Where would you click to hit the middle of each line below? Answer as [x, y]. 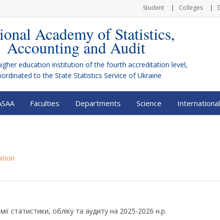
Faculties [45, 103]
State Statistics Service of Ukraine [108, 75]
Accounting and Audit [76, 47]
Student [153, 8]
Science [149, 103]
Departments [98, 103]
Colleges [191, 8]
